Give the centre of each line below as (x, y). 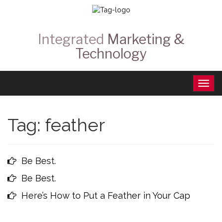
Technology (111, 54)
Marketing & (146, 39)
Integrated (72, 39)
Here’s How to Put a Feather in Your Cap (106, 195)
